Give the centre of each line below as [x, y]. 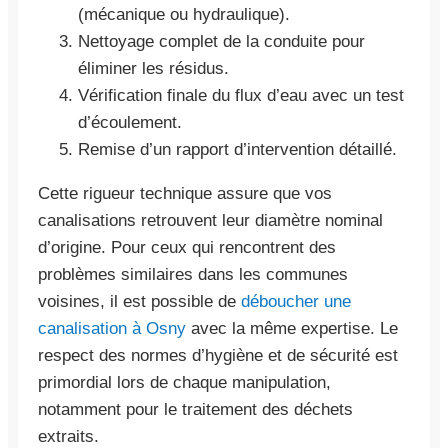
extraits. [68, 436]
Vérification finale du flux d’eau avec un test [241, 95]
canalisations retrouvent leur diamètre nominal [210, 220]
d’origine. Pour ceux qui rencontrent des [187, 247]
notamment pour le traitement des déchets [195, 409]
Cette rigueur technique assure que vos [185, 193]
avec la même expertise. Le [292, 328]
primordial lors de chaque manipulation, [184, 382]
